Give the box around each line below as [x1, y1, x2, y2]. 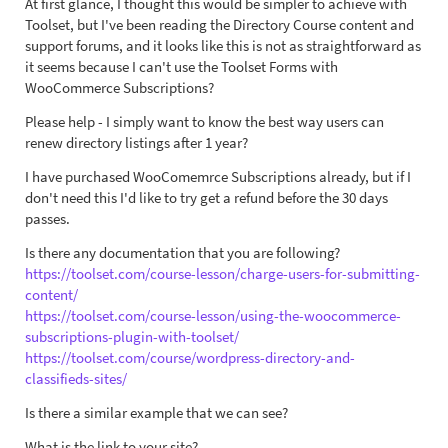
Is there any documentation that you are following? [25, 243, 340, 262]
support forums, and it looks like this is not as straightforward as [25, 36, 421, 55]
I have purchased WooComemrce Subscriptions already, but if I [25, 167, 411, 186]
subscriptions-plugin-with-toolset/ [25, 327, 239, 346]
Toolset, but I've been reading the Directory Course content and [25, 15, 414, 34]
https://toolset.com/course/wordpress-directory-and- [25, 348, 355, 367]
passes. [25, 209, 70, 228]
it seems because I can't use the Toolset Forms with [25, 57, 338, 76]
